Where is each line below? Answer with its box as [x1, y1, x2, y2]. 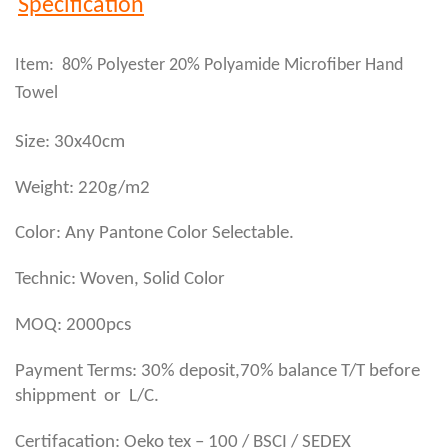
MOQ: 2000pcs [15, 315, 131, 335]
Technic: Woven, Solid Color [15, 270, 225, 290]
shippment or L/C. [15, 386, 159, 406]
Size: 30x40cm [15, 132, 125, 152]
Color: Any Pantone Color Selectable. [15, 224, 294, 244]
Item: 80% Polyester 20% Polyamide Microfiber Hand [15, 55, 403, 75]
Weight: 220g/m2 [15, 178, 150, 198]
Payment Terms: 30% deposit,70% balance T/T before [15, 361, 420, 381]
